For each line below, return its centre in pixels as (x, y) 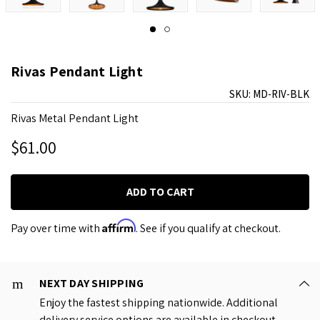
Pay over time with (56, 229)
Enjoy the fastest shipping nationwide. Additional (159, 303)
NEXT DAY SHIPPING (92, 284)
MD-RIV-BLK (281, 94)
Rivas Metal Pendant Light (75, 119)
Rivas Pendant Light (77, 72)
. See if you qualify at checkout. (208, 229)
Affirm (119, 226)
